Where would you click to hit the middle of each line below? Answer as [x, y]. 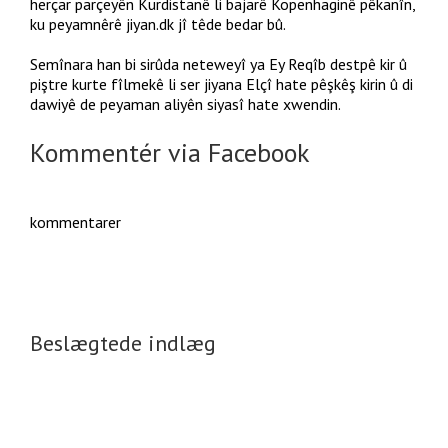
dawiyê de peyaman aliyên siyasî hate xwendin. [185, 104]
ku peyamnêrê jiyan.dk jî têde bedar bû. [158, 24]
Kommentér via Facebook [170, 152]
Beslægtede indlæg [123, 343]
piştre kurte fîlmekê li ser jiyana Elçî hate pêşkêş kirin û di [221, 84]
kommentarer [75, 222]
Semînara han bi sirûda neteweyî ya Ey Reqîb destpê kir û [218, 64]
